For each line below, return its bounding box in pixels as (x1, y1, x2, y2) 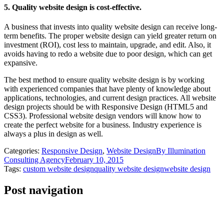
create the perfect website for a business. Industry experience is (4, 120, 201, 129)
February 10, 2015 (65, 155, 123, 164)
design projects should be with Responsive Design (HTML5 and (4, 102, 207, 111)
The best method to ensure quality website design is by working (4, 75, 204, 84)
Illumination (167, 146, 205, 155)
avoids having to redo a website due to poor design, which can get (4, 49, 212, 58)
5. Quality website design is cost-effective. (4, 3, 141, 12)
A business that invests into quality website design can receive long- (4, 22, 217, 31)
